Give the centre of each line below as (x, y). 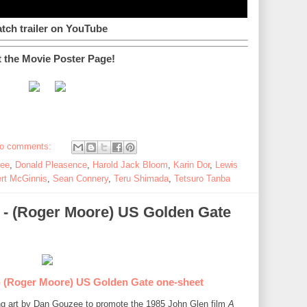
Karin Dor (192, 165)
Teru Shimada (141, 179)
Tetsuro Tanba (202, 179)
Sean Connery (81, 179)
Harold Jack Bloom (130, 165)
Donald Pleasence (51, 165)
